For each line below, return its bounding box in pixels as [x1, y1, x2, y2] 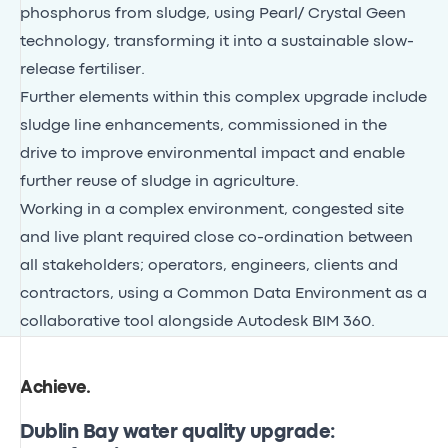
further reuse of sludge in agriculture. [20, 174, 299, 189]
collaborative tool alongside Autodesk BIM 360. [20, 314, 375, 329]
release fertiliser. [20, 62, 145, 77]
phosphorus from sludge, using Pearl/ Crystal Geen [20, 6, 406, 21]
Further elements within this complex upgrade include [20, 90, 427, 105]
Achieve [20, 380, 86, 396]
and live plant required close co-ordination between [20, 230, 413, 245]
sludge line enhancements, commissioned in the [20, 118, 387, 133]
